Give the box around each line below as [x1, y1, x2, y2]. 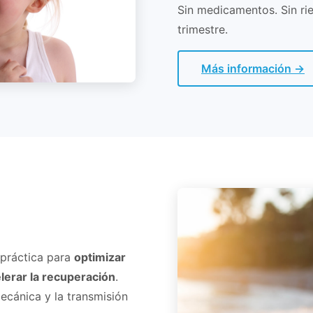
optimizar [74, 250, 126, 265]
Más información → [201, 61, 305, 76]
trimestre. [177, 22, 228, 37]
